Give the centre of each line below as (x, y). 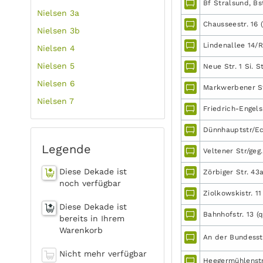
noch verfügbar (90, 183)
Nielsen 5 (56, 66)
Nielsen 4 (56, 48)
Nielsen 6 (56, 83)
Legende (66, 149)
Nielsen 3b (59, 31)
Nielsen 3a (58, 13)
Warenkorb (81, 230)
